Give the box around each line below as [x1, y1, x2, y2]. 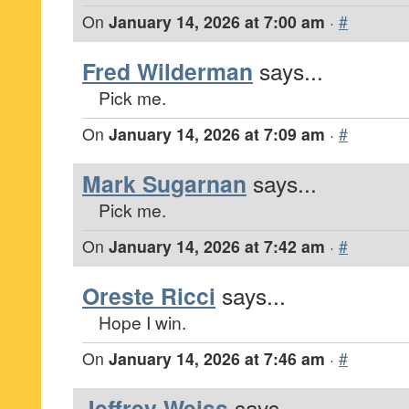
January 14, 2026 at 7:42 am [109, 235, 325, 257]
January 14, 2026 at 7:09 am [109, 122, 325, 145]
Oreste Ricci [82, 279, 215, 312]
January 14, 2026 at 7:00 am [109, 10, 325, 33]
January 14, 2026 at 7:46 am [109, 347, 325, 370]
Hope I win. [99, 309, 186, 334]
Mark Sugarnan [82, 167, 246, 200]
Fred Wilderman [82, 55, 253, 88]
